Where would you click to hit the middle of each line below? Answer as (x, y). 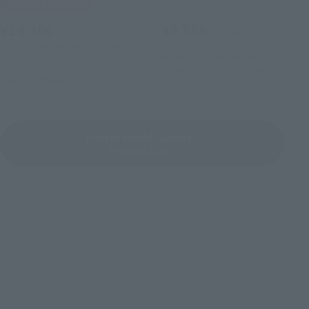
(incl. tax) (224, 32)
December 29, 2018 (198, 68)
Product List (138, 149)
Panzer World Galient (138, 137)
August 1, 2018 (189, 57)
